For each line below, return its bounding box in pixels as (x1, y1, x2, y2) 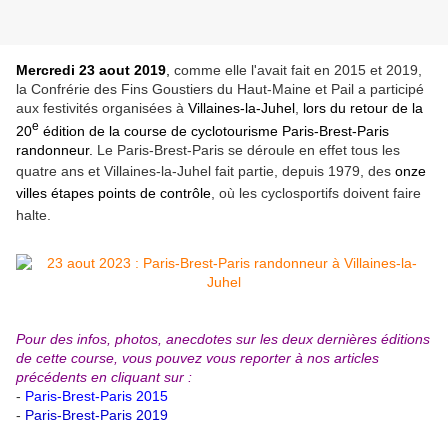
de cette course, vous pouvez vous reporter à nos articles (16, 349, 379, 366)
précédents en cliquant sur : (16, 368, 192, 385)
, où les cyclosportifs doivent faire (211, 184, 421, 201)
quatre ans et (16, 162, 100, 179)
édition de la (39, 122, 120, 139)
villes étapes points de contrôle (16, 184, 211, 201)
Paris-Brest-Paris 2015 (25, 387, 168, 404)
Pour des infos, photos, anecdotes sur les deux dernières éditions (16, 330, 430, 347)
